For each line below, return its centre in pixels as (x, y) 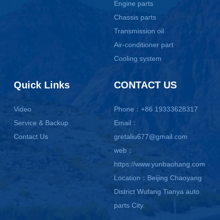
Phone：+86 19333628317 (156, 109)
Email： (126, 123)
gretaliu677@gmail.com (151, 137)
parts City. (130, 205)
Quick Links (42, 85)
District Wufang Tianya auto (157, 192)
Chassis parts (135, 17)
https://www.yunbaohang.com (160, 164)
